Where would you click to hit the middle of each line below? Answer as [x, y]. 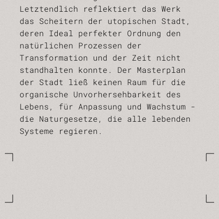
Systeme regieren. [61, 131]
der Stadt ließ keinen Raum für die [103, 82]
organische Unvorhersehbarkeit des [100, 94]
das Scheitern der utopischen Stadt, [105, 21]
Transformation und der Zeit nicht [100, 57]
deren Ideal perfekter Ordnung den [100, 33]
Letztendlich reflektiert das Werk [100, 9]
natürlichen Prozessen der [81, 45]
